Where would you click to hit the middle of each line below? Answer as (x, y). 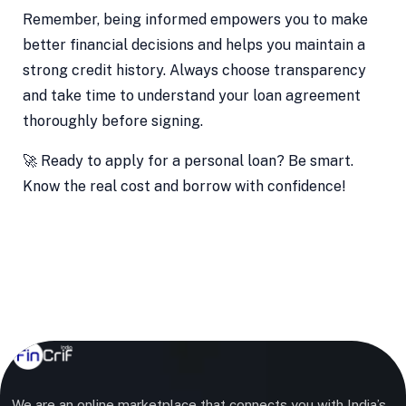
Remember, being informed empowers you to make (195, 20)
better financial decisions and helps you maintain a (193, 45)
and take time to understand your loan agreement (191, 96)
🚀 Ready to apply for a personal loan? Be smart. (188, 161)
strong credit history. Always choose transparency (194, 71)
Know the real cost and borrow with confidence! (184, 187)
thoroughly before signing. (112, 121)
